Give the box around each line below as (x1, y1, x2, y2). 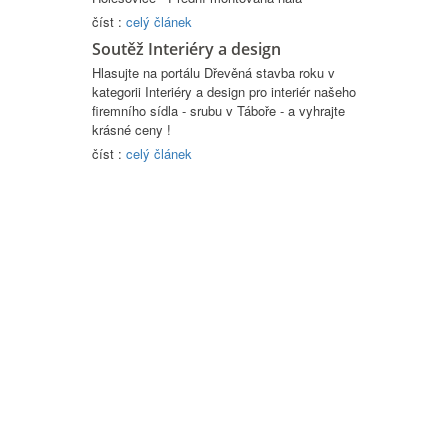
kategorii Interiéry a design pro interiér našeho (92, 82, 356, 102)
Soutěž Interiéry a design (92, 38, 281, 61)
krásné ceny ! (92, 120, 171, 140)
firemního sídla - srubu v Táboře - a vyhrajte (92, 101, 345, 121)
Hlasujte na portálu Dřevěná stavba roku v (92, 63, 335, 83)
